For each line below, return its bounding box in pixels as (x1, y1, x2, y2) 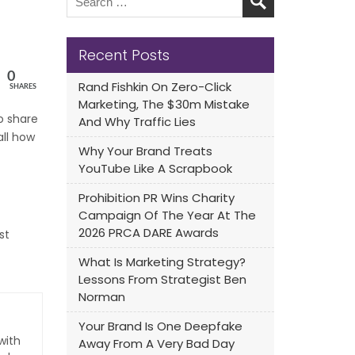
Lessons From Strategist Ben (78, 271, 246, 288)
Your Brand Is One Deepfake (78, 318, 242, 334)
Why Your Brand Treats (78, 143, 212, 159)
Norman (78, 288, 125, 305)
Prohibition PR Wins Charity (78, 189, 235, 206)
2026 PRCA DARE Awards (78, 224, 219, 241)
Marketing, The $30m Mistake (78, 96, 250, 113)
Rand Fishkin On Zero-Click (78, 78, 231, 95)
